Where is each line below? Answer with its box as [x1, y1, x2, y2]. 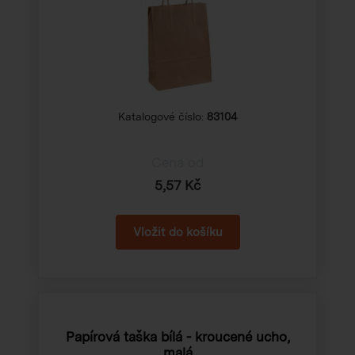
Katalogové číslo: [118, 109, 207, 123]
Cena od [151, 154, 204, 170]
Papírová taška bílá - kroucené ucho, [65, 328, 290, 345]
